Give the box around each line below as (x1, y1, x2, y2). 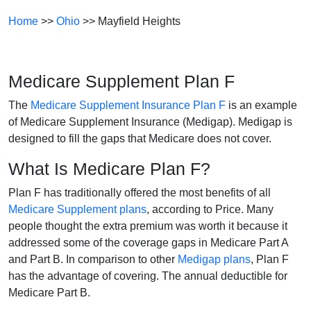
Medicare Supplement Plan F (8, 71, 235, 91)
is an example (226, 99, 297, 111)
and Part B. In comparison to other (8, 253, 178, 265)
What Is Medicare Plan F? (8, 158, 210, 178)
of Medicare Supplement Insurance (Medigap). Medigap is (8, 115, 292, 128)
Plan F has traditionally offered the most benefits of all (8, 186, 271, 199)
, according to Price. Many (146, 203, 274, 215)
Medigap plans (178, 253, 251, 265)
